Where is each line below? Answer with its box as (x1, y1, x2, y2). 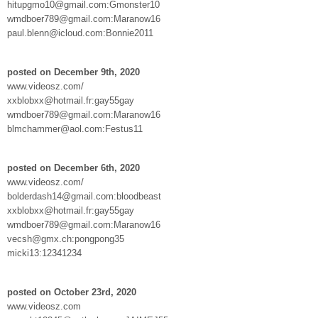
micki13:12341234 (7, 247, 82, 258)
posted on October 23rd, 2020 (7, 286, 136, 297)
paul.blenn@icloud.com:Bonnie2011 (7, 27, 153, 38)
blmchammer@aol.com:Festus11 (7, 123, 143, 134)
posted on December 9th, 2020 (7, 66, 140, 77)
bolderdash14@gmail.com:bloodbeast (7, 190, 161, 202)
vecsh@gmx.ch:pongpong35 (7, 233, 124, 244)
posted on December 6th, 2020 (7, 162, 140, 173)
